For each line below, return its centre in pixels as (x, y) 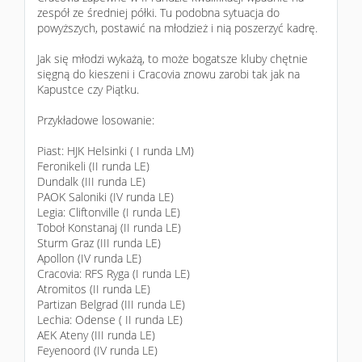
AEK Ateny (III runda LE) (96, 335)
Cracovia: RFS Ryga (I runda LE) (114, 274)
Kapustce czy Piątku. (88, 89)
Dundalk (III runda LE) (91, 181)
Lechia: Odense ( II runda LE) (110, 320)
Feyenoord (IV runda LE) (97, 350)
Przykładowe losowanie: (96, 120)
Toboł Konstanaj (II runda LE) (109, 227)
